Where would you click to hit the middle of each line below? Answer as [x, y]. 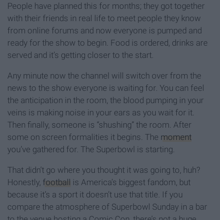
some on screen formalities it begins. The [84, 137]
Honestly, [25, 182]
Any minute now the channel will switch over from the [104, 76]
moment [176, 137]
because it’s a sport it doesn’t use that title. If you [95, 195]
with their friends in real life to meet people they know [104, 18]
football [57, 182]
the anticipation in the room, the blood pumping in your [106, 100]
